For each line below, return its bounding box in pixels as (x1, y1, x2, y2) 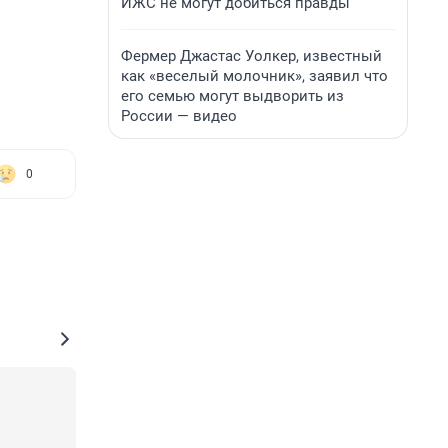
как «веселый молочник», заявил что (121, 67, 388, 85)
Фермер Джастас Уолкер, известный (121, 47, 382, 65)
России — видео (121, 107, 237, 125)
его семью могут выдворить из (121, 87, 344, 105)
